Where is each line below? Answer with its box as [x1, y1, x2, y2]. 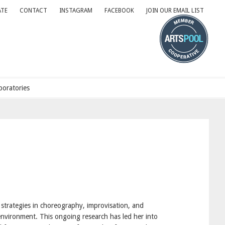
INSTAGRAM [59, 7, 92, 14]
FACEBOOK [104, 7, 134, 14]
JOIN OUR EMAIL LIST [146, 7, 204, 14]
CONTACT [20, 7, 47, 14]
